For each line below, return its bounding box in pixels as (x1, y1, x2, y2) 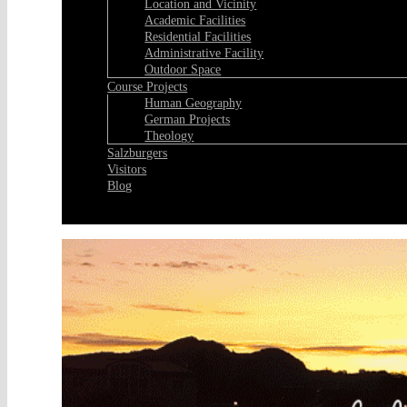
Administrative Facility (144, 45, 264, 60)
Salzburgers (107, 145, 168, 160)
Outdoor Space (144, 62, 222, 76)
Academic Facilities (144, 13, 246, 27)
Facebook (106, 207, 164, 223)
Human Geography (144, 95, 243, 110)
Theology (144, 128, 194, 143)
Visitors (107, 162, 147, 176)
